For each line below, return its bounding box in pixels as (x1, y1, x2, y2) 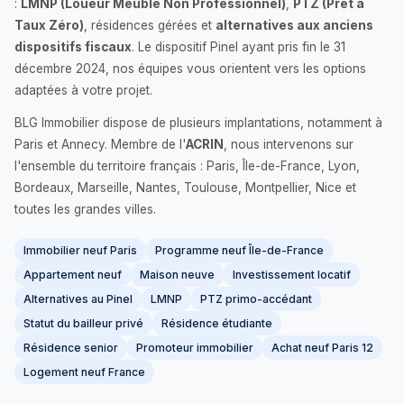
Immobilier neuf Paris (23, 243, 137, 257)
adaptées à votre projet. (14, 83, 152, 97)
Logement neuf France (23, 365, 145, 379)
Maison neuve (140, 268, 215, 281)
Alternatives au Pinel (23, 292, 133, 306)
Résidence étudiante (161, 317, 272, 330)
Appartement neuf (23, 268, 122, 281)
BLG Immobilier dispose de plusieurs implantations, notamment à (14, 115, 382, 130)
